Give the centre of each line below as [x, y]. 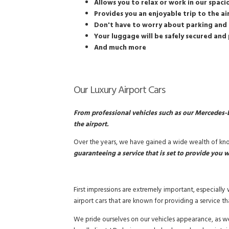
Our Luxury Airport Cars [120, 91]
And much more [120, 49]
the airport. [91, 125]
